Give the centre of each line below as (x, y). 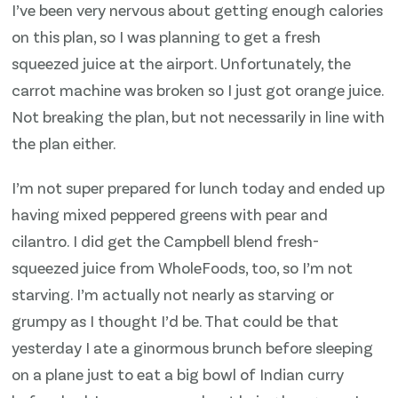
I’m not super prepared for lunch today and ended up (199, 187)
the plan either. (64, 143)
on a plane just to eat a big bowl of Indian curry (178, 374)
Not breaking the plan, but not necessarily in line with (199, 116)
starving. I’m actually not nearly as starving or (173, 294)
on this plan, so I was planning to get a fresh (167, 36)
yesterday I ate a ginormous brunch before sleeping (193, 347)
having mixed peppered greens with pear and (170, 214)
